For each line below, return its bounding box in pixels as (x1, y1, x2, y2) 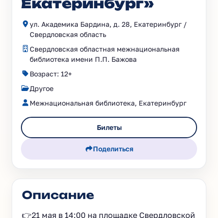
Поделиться (93, 145, 134, 153)
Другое (30, 84, 54, 92)
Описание (22, 188, 94, 201)
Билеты (96, 123, 122, 131)
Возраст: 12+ (30, 70, 72, 78)
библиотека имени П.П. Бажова (30, 55, 137, 63)
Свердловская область (30, 30, 106, 38)
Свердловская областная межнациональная (30, 45, 180, 53)
